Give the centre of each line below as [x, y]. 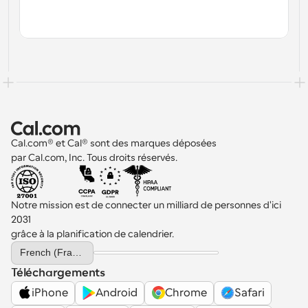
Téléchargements [58, 273]
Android [117, 293]
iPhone [50, 293]
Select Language [42, 245]
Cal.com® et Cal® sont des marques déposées [115, 143]
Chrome [186, 293]
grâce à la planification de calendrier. [92, 233]
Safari [250, 293]
